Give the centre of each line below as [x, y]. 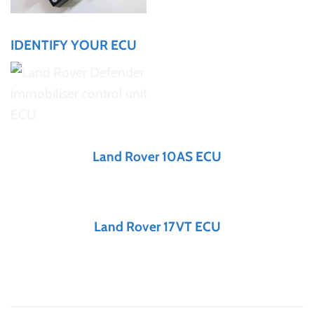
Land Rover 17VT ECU [157, 226]
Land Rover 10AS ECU [157, 157]
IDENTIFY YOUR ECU [74, 45]
